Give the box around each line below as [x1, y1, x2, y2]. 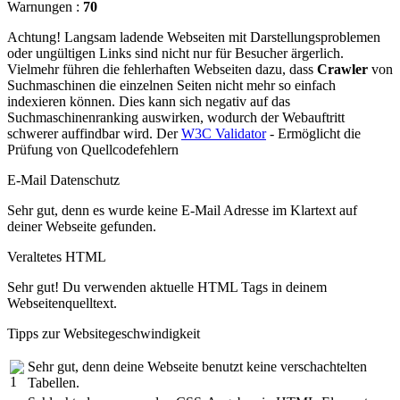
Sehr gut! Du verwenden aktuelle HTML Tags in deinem [7, 279, 327, 295]
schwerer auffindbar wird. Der [7, 125, 181, 141]
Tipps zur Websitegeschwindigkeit [7, 325, 200, 341]
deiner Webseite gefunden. [7, 218, 156, 234]
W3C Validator [181, 125, 266, 141]
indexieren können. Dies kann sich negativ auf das [7, 93, 290, 109]
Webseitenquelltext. [7, 295, 117, 311]
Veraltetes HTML [7, 248, 106, 264]
